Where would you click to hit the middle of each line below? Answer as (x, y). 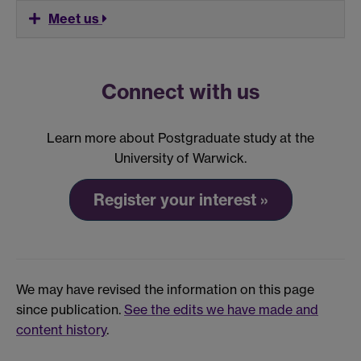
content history (61, 330)
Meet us (75, 19)
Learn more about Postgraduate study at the (180, 138)
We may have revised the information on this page (165, 290)
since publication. (70, 310)
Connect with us (180, 92)
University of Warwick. (180, 158)
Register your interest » (180, 199)
